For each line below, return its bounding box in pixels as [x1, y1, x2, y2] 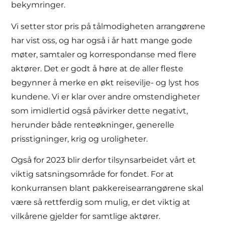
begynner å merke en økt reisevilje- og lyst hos [11, 77, 199, 87]
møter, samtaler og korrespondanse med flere [11, 49, 197, 59]
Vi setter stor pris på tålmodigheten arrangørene [11, 21, 206, 31]
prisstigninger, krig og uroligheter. [11, 134, 148, 144]
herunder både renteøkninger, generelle [11, 120, 175, 130]
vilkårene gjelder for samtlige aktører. [11, 211, 161, 221]
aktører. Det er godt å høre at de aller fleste [11, 63, 184, 73]
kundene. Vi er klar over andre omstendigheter [11, 91, 200, 101]
